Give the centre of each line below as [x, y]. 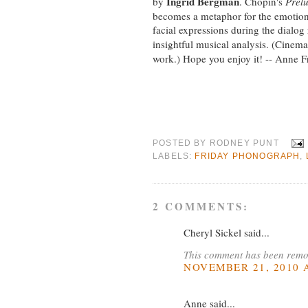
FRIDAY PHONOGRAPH [247, 155]
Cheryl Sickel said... [227, 233]
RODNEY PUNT [244, 142]
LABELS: [174, 155]
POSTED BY [181, 142]
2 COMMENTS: [201, 207]
